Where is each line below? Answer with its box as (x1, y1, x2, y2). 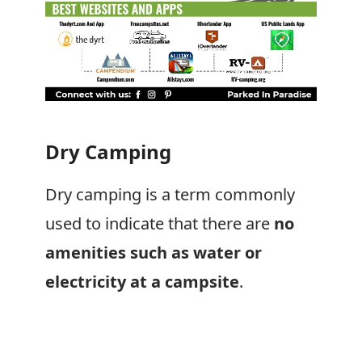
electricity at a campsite (45, 271, 239, 293)
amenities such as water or (45, 242, 262, 263)
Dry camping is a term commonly (45, 183, 295, 205)
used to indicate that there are (45, 213, 274, 234)
